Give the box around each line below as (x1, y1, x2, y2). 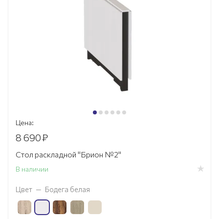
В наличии (16, 165, 48, 174)
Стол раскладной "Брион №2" (16, 149, 121, 159)
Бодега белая (45, 184, 90, 194)
